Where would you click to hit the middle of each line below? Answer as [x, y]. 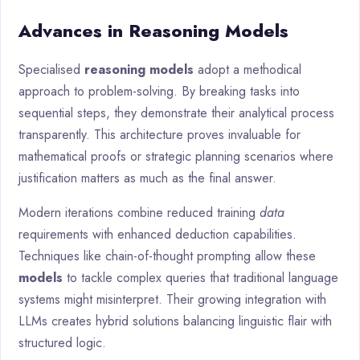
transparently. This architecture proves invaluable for [160, 135]
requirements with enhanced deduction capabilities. [157, 235]
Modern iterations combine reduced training [139, 213]
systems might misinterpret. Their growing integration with [172, 300]
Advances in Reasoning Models [153, 31]
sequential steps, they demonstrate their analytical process [176, 113]
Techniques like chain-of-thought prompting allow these [167, 256]
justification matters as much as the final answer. [147, 178]
